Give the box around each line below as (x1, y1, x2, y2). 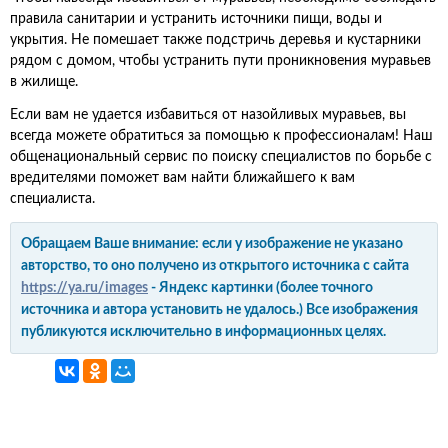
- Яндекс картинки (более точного (148, 281, 373, 295)
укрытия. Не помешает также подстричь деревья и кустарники (10, 33, 421, 47)
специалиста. (10, 192, 95, 206)
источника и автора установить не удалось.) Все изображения (21, 303, 418, 317)
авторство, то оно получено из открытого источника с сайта (21, 259, 409, 273)
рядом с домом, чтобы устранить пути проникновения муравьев (10, 54, 431, 68)
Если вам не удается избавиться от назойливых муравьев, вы (10, 108, 406, 122)
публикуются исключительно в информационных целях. (21, 325, 386, 339)
